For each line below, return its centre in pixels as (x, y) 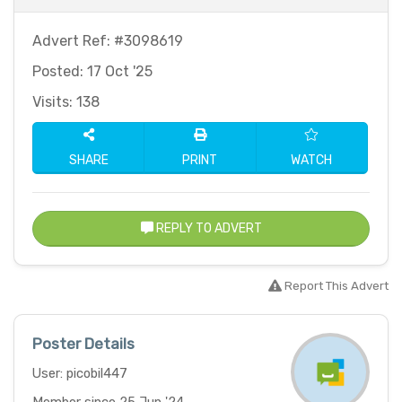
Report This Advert (335, 286)
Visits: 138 (66, 102)
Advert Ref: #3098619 (108, 41)
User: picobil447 (80, 374)
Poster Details (83, 344)
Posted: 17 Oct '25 (92, 72)
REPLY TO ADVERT (207, 229)
